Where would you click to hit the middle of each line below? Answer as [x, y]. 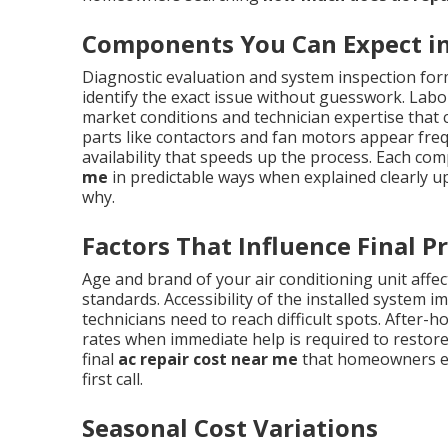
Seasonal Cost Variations [230, 427]
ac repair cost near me [208, 358]
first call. [112, 378]
